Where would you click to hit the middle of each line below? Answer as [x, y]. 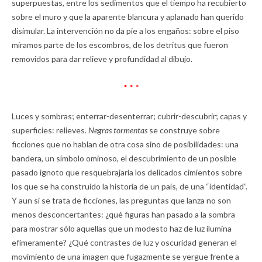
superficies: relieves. [50, 130]
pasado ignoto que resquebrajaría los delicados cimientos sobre [127, 172]
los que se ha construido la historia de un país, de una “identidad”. [130, 186]
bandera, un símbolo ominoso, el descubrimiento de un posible [124, 158]
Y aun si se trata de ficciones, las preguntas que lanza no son [121, 200]
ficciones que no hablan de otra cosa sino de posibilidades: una [125, 144]
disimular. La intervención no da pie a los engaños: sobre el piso [125, 31]
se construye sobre [184, 130]
